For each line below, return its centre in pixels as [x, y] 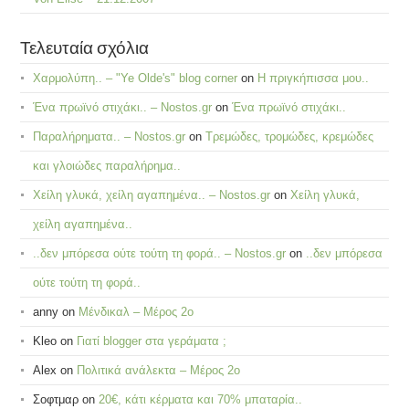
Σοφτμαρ [56, 399]
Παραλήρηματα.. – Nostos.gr [110, 136]
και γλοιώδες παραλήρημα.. [107, 165]
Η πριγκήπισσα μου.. [314, 78]
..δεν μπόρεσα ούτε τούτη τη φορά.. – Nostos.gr [160, 253]
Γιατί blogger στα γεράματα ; [152, 341]
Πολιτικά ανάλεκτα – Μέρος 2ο [159, 370]
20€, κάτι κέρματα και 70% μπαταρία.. [201, 399]
